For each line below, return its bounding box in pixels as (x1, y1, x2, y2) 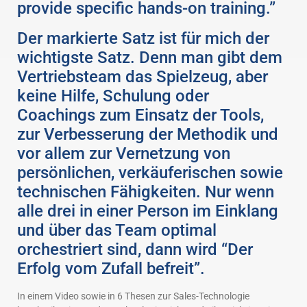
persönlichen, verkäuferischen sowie (17, 163, 283, 183)
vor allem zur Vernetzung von (17, 144, 230, 164)
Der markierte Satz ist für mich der (17, 29, 269, 49)
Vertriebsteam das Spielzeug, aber (17, 67, 268, 87)
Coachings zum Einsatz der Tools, (17, 106, 264, 125)
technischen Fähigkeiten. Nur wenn (17, 182, 274, 202)
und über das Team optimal (17, 221, 217, 241)
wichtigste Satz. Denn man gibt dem (17, 48, 282, 68)
